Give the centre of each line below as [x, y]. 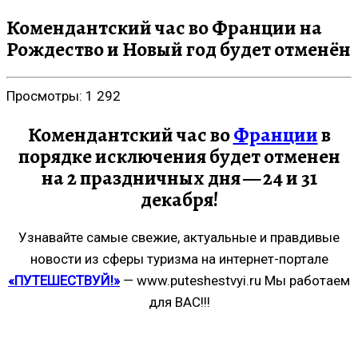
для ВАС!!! [179, 302]
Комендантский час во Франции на [164, 28]
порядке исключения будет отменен [179, 156]
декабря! [179, 199]
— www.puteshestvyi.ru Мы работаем [235, 280]
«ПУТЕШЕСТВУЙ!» [64, 280]
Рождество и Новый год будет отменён [179, 49]
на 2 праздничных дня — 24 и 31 [179, 177]
